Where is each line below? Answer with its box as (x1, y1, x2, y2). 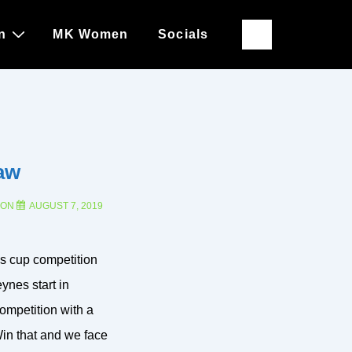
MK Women (53, 27, 129, 41)
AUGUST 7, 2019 (28, 200, 103, 211)
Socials (158, 27, 208, 41)
